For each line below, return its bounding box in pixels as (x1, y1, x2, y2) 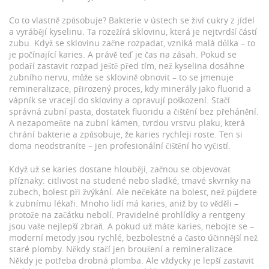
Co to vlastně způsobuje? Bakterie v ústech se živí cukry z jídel (9, 14, 255, 26)
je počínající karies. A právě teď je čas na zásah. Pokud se (9, 49, 237, 60)
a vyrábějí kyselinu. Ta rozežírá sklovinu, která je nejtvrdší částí (9, 26, 257, 37)
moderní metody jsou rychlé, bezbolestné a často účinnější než (9, 232, 258, 243)
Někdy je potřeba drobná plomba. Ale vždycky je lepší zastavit (9, 255, 254, 266)
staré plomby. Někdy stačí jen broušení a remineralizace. (9, 243, 235, 255)
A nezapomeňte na (9, 117, 86, 128)
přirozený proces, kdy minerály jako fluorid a (73, 83, 251, 94)
